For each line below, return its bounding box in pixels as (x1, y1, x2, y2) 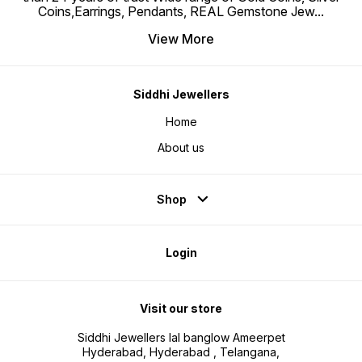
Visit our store (140, 301, 222, 316)
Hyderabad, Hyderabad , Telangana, (82, 345, 280, 360)
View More (148, 31, 214, 48)
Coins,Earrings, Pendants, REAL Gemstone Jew (38, 3, 314, 20)
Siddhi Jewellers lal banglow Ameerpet (77, 330, 285, 345)
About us (158, 141, 204, 155)
